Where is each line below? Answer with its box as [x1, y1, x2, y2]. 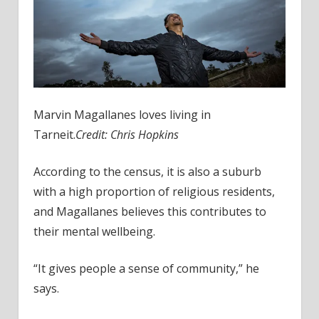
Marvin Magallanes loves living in [33, 107, 211, 123]
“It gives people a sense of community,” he [33, 261, 259, 277]
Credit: [75, 127, 110, 143]
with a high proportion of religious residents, [33, 184, 275, 200]
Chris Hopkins [110, 127, 179, 143]
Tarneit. [33, 127, 75, 143]
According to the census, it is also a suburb [33, 164, 261, 180]
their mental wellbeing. [33, 224, 155, 240]
